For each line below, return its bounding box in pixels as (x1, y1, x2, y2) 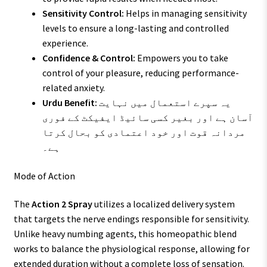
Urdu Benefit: (42, 97, 97, 109)
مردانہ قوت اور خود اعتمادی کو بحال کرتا (42, 126, 246, 139)
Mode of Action (13, 169, 75, 182)
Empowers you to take (135, 52, 228, 64)
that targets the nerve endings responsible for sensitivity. (13, 213, 249, 225)
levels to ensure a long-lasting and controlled (42, 22, 229, 35)
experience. (42, 37, 88, 49)
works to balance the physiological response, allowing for (13, 243, 250, 255)
